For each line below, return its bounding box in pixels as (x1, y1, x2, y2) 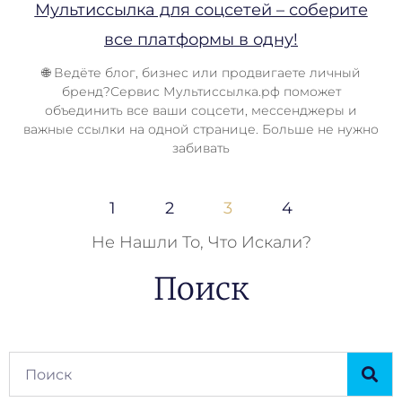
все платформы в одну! (104, 30, 298, 49)
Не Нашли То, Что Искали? (91, 232, 311, 252)
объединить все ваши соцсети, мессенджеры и (45, 102, 357, 118)
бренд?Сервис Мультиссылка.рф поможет (61, 83, 341, 100)
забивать (172, 140, 230, 156)
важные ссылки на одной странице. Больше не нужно (23, 121, 379, 137)
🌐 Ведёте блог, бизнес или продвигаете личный (41, 65, 361, 81)
